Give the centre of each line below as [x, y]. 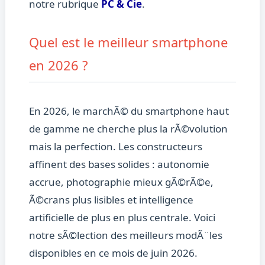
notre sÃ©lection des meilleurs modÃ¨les [125, 235]
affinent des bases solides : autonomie [119, 164]
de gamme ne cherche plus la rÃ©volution [128, 129]
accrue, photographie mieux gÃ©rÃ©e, [121, 182]
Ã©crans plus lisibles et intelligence [111, 200]
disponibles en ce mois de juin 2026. [113, 253]
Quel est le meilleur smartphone [128, 42]
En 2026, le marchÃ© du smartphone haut [129, 111]
